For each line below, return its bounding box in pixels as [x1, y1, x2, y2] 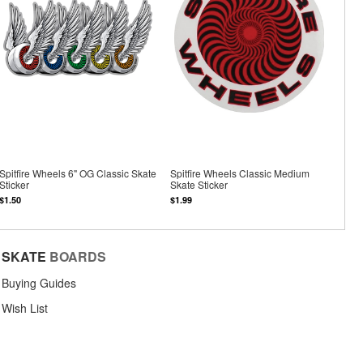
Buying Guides [2, 274, 76, 291]
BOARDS [49, 246, 106, 266]
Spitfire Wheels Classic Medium [170, 166, 310, 181]
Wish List [2, 299, 48, 316]
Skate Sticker [170, 177, 228, 192]
